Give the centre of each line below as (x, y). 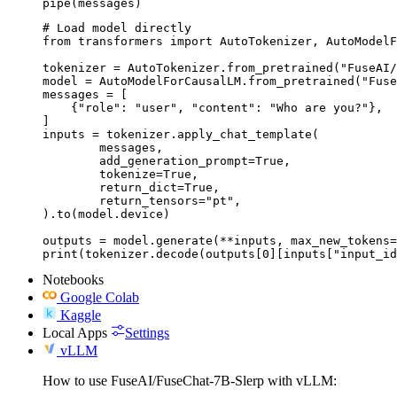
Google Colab (100, 298)
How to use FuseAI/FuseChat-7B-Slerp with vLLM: (190, 381)
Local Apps (75, 333)
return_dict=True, (71, 188)
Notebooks (73, 280)
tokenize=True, (71, 175)
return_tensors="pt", (71, 201)
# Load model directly (117, 28)
